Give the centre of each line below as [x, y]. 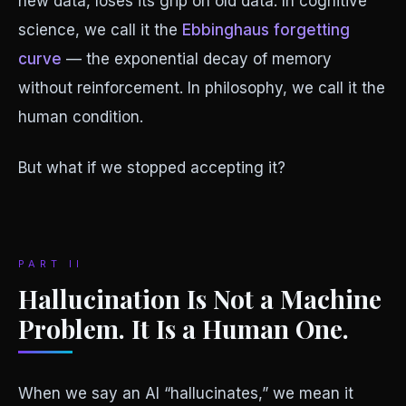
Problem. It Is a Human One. [184, 329]
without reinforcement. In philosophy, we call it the [202, 88]
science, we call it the [98, 30]
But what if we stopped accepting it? [152, 168]
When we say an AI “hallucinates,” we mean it [186, 393]
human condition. [81, 117]
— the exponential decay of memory [197, 59]
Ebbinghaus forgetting [266, 30]
